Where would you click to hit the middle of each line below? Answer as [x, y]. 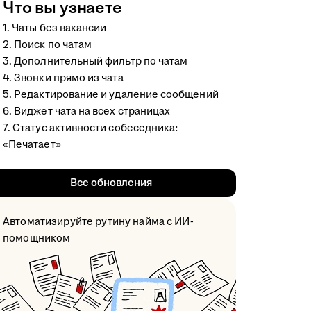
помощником [37, 238]
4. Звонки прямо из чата [63, 78]
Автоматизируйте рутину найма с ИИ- [98, 221]
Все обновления [111, 183]
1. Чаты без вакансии [55, 28]
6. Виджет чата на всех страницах [87, 111]
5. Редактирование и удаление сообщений [111, 94]
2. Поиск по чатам [48, 44]
